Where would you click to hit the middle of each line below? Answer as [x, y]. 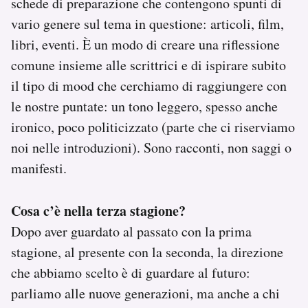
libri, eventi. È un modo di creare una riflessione [145, 44]
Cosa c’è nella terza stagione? [98, 210]
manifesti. [39, 168]
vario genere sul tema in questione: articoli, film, [147, 23]
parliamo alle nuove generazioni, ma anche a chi [145, 293]
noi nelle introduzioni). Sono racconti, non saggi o [151, 147]
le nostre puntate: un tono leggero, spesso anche [144, 106]
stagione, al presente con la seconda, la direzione [147, 252]
